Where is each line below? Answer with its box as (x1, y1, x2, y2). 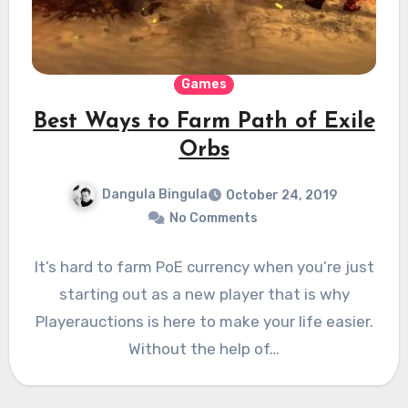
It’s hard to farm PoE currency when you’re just (34, 258, 374, 277)
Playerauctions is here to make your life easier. (35, 312, 373, 331)
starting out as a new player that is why (58, 285, 350, 304)
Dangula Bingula (102, 187, 208, 203)
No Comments (168, 210, 258, 227)
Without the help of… (128, 340, 280, 359)
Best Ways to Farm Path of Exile (33, 111, 375, 134)
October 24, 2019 (226, 188, 337, 204)
